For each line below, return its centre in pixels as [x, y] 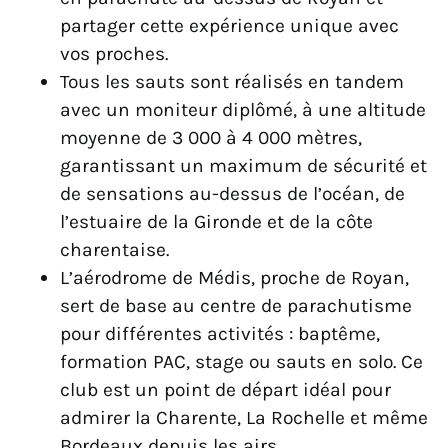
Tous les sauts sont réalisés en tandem [232, 82]
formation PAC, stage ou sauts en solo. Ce [241, 362]
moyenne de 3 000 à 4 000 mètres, [211, 138]
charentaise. [114, 250]
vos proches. [114, 54]
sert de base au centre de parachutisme [236, 306]
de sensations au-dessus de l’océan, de [232, 194]
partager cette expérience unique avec [229, 26]
